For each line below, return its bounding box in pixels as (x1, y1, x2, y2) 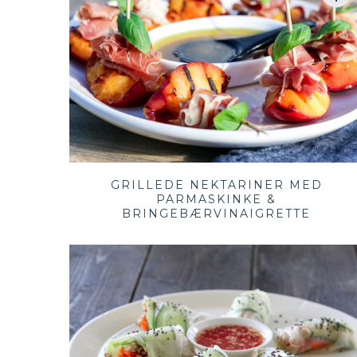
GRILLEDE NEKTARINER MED (110, 177, 323, 192)
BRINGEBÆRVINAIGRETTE (122, 206, 312, 221)
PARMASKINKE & (156, 191, 277, 206)
